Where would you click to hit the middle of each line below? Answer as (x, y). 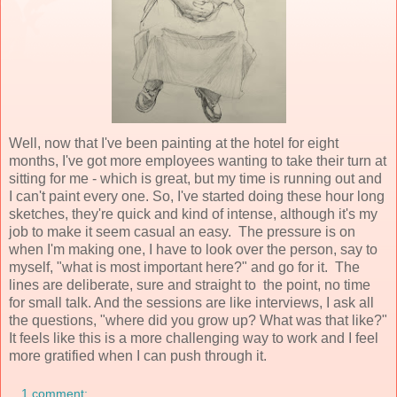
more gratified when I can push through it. (138, 355)
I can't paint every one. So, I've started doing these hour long (197, 196)
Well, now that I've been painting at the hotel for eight (174, 143)
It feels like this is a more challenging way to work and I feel (194, 338)
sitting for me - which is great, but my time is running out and (195, 178)
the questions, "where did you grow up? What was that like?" (198, 320)
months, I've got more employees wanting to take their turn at (198, 160)
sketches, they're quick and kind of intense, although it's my (193, 214)
